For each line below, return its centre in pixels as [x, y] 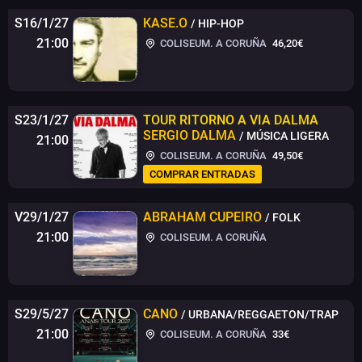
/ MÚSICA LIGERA [284, 135]
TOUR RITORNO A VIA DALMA [231, 120]
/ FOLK [283, 217]
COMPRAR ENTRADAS [202, 174]
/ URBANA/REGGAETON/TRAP [260, 314]
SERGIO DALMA [189, 135]
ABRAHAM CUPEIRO [202, 217]
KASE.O [165, 23]
